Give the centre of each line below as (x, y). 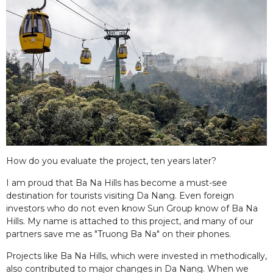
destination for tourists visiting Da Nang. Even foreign (120, 195)
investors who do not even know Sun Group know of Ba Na (132, 208)
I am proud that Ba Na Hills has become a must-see (117, 183)
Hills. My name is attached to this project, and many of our (130, 221)
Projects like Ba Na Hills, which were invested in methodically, (136, 256)
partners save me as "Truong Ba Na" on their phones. (119, 234)
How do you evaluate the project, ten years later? (111, 161)
